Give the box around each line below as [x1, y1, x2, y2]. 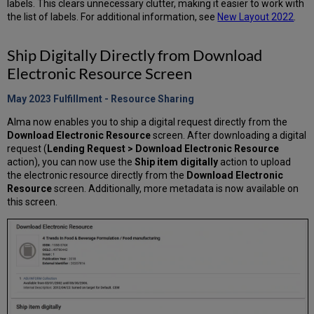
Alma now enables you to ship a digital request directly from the [7, 116, 288, 128]
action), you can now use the [7, 156, 135, 168]
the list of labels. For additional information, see [7, 11, 218, 23]
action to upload [218, 156, 292, 168]
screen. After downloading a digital [151, 130, 307, 142]
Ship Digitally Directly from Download [7, 46, 263, 65]
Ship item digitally [135, 156, 219, 168]
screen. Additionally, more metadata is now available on [52, 183, 299, 195]
